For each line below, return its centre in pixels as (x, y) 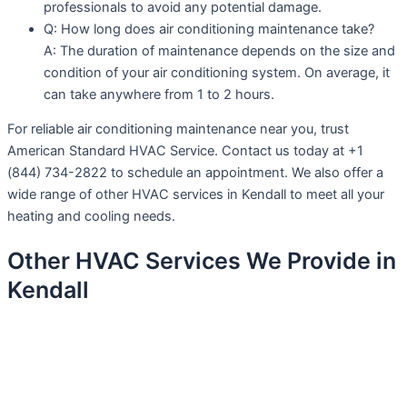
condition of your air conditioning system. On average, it (217, 72)
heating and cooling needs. (91, 217)
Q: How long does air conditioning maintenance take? (209, 29)
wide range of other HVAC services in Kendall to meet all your (196, 195)
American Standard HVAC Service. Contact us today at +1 (185, 151)
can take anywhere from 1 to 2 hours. (159, 94)
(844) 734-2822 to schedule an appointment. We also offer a (195, 173)
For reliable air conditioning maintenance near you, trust (178, 129)
